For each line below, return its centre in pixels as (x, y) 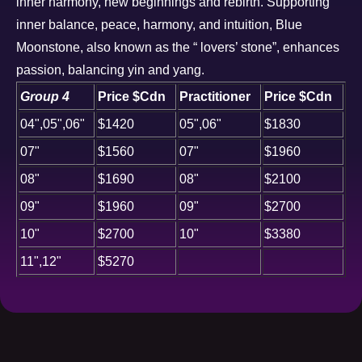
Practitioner (215, 96)
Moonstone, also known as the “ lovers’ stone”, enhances (178, 47)
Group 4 (45, 96)
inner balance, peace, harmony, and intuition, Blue (159, 24)
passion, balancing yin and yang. (114, 69)
